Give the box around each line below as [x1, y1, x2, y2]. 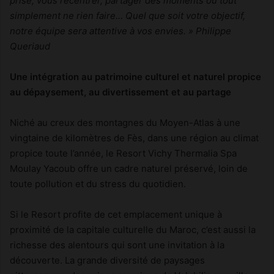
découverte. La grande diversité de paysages [10, 254, 205, 266]
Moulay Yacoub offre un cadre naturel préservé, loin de [10, 162, 248, 174]
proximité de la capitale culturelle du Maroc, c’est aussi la [10, 223, 256, 235]
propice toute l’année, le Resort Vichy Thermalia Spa [10, 147, 237, 159]
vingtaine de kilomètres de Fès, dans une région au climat [10, 131, 259, 144]
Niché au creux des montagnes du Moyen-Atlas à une [10, 116, 240, 128]
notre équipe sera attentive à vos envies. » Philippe [10, 24, 231, 37]
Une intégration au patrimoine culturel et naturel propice [10, 70, 261, 83]
